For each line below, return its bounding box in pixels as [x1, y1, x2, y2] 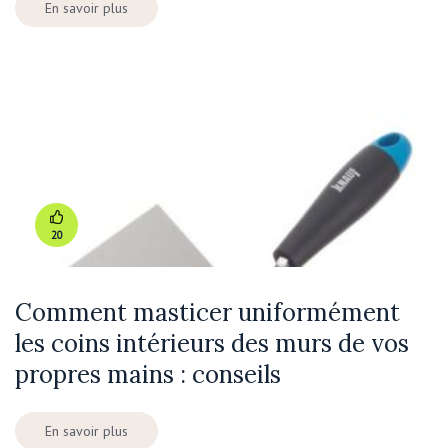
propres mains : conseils [15, 359, 281, 391]
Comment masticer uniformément [15, 297, 400, 329]
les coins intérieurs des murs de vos [15, 328, 409, 360]
